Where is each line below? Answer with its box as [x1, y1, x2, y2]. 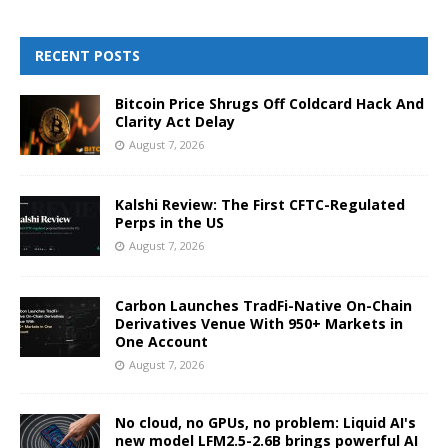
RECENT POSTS [35, 45, 140, 65]
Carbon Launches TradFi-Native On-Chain [115, 295, 412, 315]
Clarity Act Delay [115, 111, 235, 131]
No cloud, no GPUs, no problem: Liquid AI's [115, 412, 416, 432]
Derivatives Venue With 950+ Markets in [115, 313, 403, 333]
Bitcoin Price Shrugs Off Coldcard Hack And [115, 93, 424, 113]
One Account [115, 331, 208, 351]
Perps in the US [115, 212, 224, 232]
